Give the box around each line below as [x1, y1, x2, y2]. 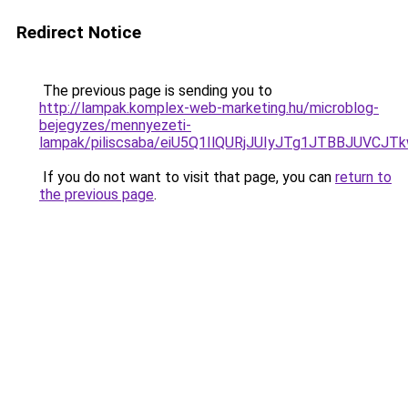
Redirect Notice [16, 22, 141, 43]
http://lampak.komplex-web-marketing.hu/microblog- [39, 99, 379, 117]
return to [335, 168, 392, 186]
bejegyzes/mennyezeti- [39, 117, 191, 134]
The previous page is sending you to [39, 82, 272, 99]
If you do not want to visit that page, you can [39, 168, 335, 186]
